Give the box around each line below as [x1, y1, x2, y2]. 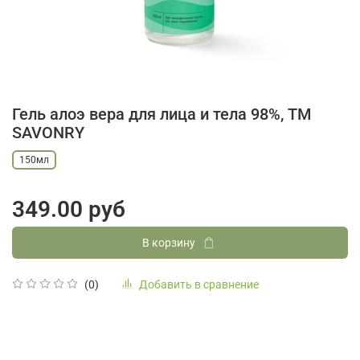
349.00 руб [12, 196, 125, 223]
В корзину [141, 236, 195, 250]
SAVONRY [12, 122, 84, 142]
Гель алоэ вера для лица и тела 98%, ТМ [12, 104, 311, 124]
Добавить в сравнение [139, 277, 259, 291]
